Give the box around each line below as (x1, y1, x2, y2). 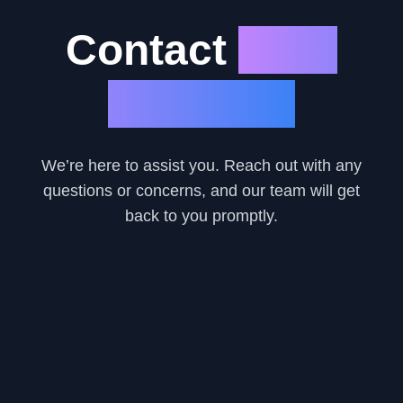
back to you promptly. (125, 206, 278, 225)
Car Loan (108, 79, 295, 128)
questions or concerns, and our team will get (43, 181, 360, 200)
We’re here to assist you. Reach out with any (41, 156, 362, 175)
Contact (66, 25, 238, 74)
